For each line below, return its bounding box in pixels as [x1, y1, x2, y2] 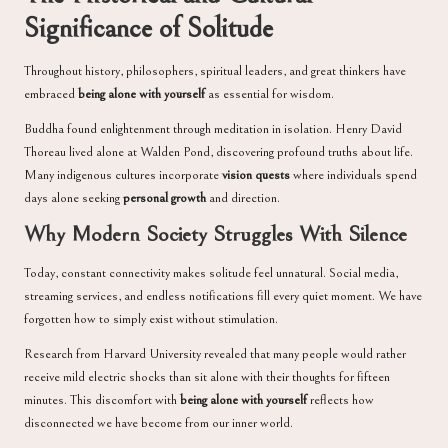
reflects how [307, 392, 374, 409]
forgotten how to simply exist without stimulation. [24, 311, 278, 328]
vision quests [222, 166, 290, 183]
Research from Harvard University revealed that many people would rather [24, 346, 406, 363]
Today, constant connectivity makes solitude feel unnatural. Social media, [24, 265, 398, 282]
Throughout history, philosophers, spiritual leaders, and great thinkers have [24, 62, 406, 79]
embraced [24, 85, 78, 102]
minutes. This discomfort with [24, 392, 180, 409]
